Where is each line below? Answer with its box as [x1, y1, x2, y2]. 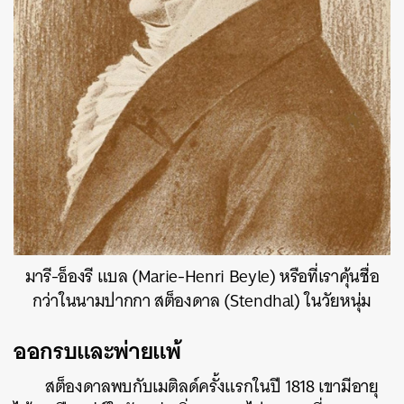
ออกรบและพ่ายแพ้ [14, 331, 181, 372]
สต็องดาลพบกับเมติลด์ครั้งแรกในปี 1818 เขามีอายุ [45, 372, 379, 402]
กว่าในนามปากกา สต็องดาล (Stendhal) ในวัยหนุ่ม [32, 286, 372, 317]
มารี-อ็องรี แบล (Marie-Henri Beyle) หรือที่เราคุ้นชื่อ [24, 262, 380, 292]
